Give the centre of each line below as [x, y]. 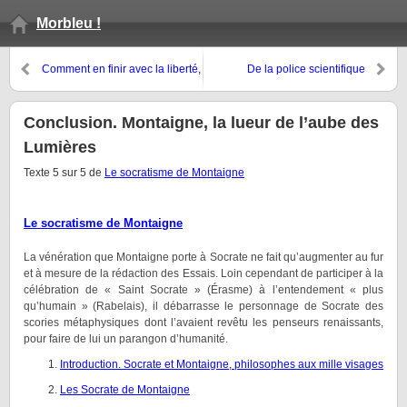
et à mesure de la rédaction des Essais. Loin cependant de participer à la [203, 273]
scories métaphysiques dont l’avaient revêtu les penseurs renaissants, [203, 323]
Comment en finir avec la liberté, [121, 69]
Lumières [60, 147]
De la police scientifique [306, 69]
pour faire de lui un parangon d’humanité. [126, 339]
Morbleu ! [69, 23]
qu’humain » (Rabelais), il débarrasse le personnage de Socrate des [203, 306]
